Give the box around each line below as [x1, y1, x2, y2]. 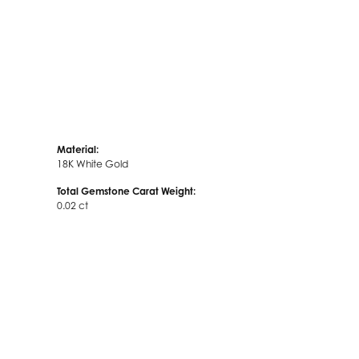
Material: [57, 143, 99, 155]
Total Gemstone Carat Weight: [57, 185, 196, 197]
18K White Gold [57, 158, 128, 170]
